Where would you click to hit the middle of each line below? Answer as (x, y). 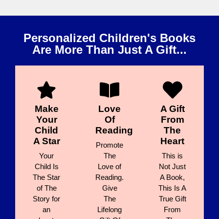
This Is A (173, 188)
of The (46, 188)
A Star (46, 141)
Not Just (173, 166)
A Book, (173, 177)
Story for (47, 198)
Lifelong (109, 209)
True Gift (172, 198)
